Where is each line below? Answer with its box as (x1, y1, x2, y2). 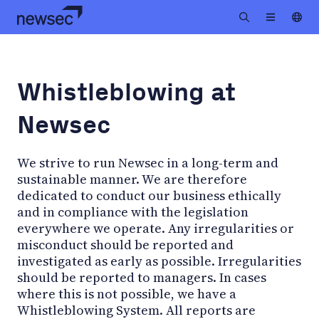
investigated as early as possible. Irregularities (17, 251, 301, 270)
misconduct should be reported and (17, 235, 234, 253)
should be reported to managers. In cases (17, 268, 266, 286)
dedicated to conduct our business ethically (17, 186, 281, 204)
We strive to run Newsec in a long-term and (17, 153, 278, 172)
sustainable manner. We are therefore (17, 169, 247, 188)
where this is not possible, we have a (17, 284, 236, 303)
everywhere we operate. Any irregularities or (17, 219, 294, 237)
